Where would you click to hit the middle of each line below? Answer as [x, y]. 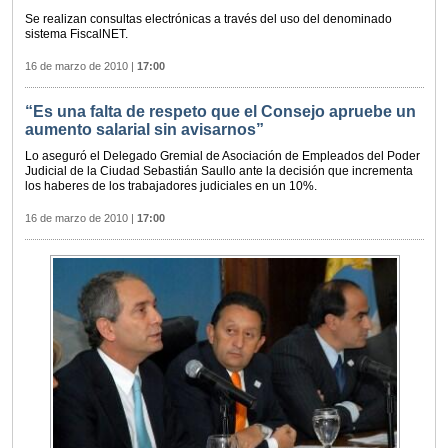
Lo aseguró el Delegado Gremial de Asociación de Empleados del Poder [222, 156]
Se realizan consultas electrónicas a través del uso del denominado [208, 19]
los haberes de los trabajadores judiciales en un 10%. [171, 186]
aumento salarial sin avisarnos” [144, 130]
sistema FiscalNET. [76, 34]
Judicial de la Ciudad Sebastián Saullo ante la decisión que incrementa [219, 171]
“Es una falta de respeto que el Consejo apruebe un [220, 112]
